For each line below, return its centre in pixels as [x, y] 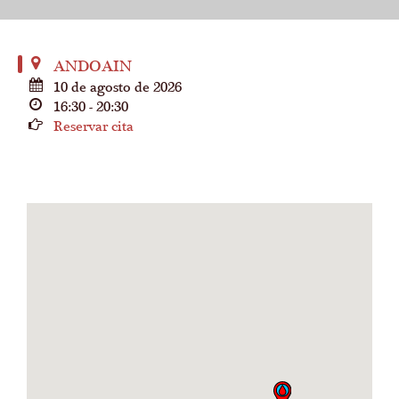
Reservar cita [94, 126]
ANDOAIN [93, 66]
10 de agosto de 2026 [118, 87]
